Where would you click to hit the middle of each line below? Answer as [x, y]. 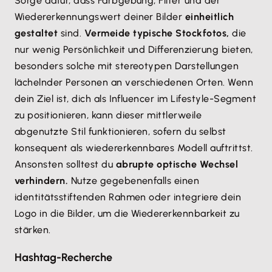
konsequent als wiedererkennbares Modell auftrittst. [134, 148]
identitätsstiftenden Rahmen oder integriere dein [128, 197]
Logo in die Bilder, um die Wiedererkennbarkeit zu [127, 213]
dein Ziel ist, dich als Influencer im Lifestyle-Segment [136, 99]
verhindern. [42, 181]
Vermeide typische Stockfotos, [157, 33]
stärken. [34, 230]
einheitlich [209, 17]
